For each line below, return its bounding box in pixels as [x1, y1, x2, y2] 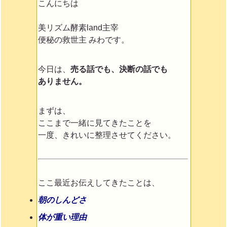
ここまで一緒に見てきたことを [37, 119, 152, 127]
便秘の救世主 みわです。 [37, 35, 129, 44]
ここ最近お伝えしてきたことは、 [37, 178, 160, 187]
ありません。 [37, 77, 87, 86]
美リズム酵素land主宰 [37, 23, 119, 32]
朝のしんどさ [37, 196, 87, 204]
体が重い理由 [37, 213, 87, 221]
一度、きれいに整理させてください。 [37, 131, 176, 139]
